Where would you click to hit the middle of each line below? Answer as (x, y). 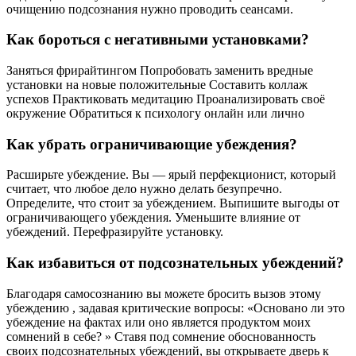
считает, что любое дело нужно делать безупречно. (144, 189)
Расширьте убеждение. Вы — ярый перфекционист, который (171, 175)
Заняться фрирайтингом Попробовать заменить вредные (160, 70)
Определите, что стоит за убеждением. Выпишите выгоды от (173, 203)
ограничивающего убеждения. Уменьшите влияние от (153, 218)
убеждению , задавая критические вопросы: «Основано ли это (176, 308)
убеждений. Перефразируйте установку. (115, 232)
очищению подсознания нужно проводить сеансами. (150, 9)
